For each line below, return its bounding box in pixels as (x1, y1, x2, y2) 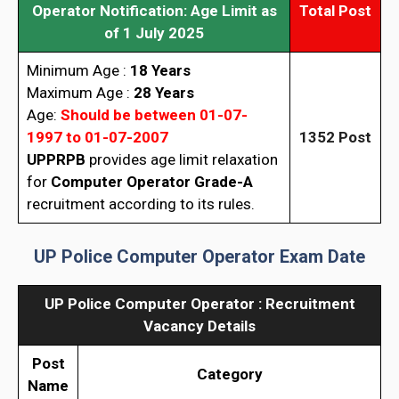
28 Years (133, 83, 194, 102)
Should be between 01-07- (60, 105, 248, 124)
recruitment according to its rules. (26, 194, 255, 213)
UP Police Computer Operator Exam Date (34, 246, 365, 268)
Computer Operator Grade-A (50, 172, 253, 191)
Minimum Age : (26, 61, 130, 79)
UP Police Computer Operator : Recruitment (44, 295, 355, 313)
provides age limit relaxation (85, 150, 278, 168)
